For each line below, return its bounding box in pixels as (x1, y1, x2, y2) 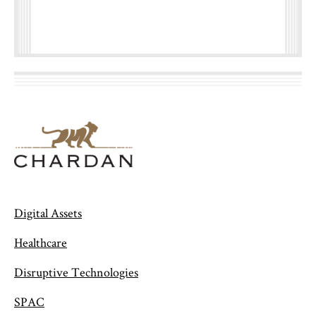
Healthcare (14, 233, 67, 250)
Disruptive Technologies (14, 263, 138, 280)
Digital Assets (14, 204, 82, 221)
